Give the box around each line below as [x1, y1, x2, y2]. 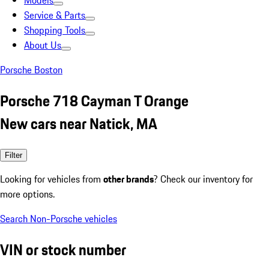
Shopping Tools [24, 23, 85, 37]
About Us [24, 38, 61, 52]
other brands [103, 171, 154, 186]
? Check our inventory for [154, 171, 253, 186]
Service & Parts [24, 8, 85, 22]
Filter [5, 150, 22, 160]
